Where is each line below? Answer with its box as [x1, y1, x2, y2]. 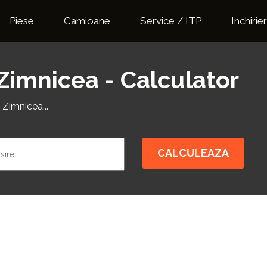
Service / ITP [140, 15, 201, 27]
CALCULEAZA [157, 147, 229, 159]
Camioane [64, 15, 110, 27]
